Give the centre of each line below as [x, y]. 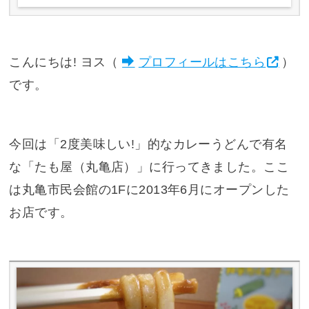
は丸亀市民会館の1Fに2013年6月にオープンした [149, 189]
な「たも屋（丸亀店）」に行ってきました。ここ [149, 167]
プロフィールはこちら [202, 62]
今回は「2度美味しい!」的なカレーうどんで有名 [148, 144]
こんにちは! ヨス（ [64, 62]
